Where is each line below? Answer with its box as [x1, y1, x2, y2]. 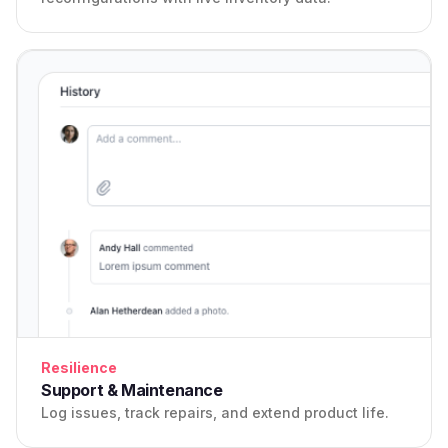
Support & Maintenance [41, 380, 223, 401]
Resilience [41, 359, 117, 377]
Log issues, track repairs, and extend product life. [41, 404, 389, 422]
